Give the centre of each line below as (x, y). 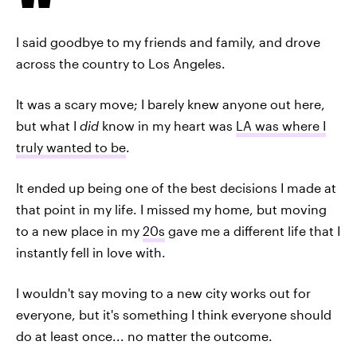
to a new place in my (79, 231)
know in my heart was (167, 126)
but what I (48, 126)
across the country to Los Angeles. (121, 63)
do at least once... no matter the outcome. (144, 336)
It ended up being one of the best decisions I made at (176, 188)
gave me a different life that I (253, 231)
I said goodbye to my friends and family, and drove (168, 42)
